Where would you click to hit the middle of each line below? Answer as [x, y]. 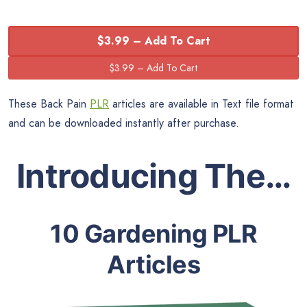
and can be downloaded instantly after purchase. [124, 123]
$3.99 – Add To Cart [153, 41]
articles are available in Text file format [201, 104]
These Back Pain [49, 104]
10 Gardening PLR [153, 233]
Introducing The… [153, 175]
